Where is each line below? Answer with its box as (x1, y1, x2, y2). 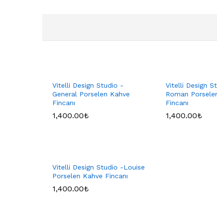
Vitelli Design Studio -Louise (52, 163, 145, 171)
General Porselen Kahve (52, 90, 130, 98)
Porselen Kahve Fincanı (52, 172, 128, 180)
